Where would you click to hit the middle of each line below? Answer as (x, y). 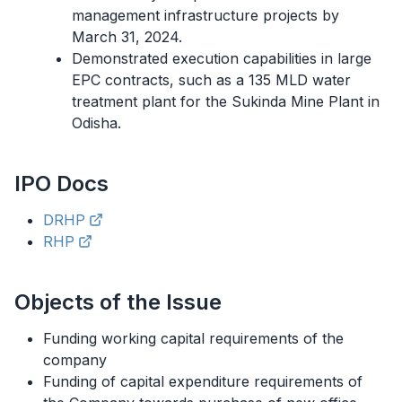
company (75, 359)
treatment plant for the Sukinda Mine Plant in (226, 101)
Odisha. (96, 122)
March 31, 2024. (127, 36)
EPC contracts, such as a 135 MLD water (211, 79)
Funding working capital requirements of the (193, 338)
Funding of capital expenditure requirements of (203, 381)
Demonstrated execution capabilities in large (222, 58)
